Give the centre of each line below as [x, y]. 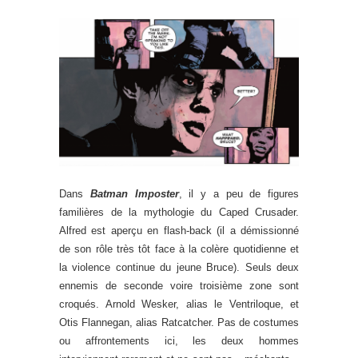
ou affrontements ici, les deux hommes [179, 341]
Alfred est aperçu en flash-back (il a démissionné [179, 231]
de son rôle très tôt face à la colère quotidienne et [179, 249]
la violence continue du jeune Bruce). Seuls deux [179, 268]
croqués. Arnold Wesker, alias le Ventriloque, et [179, 304]
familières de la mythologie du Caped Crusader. [179, 213]
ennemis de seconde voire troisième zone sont [179, 286]
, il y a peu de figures [239, 194]
